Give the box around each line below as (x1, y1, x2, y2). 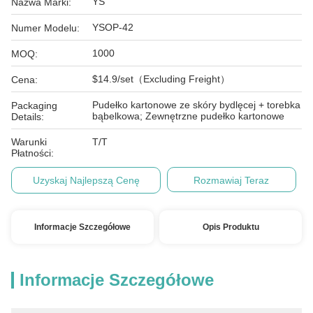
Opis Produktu (202, 222, 259, 232)
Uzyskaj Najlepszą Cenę (32, 175, 140, 186)
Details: (11, 111, 44, 122)
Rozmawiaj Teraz (194, 175, 270, 186)
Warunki (11, 136, 47, 147)
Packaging (11, 100, 57, 111)
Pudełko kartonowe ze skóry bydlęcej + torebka (92, 99, 300, 110)
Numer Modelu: (11, 22, 80, 34)
